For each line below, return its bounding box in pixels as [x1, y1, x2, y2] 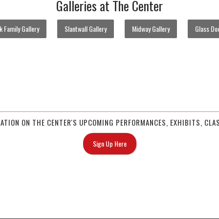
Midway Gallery [131, 23, 170, 34]
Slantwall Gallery [64, 23, 107, 34]
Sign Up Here [92, 138, 127, 149]
